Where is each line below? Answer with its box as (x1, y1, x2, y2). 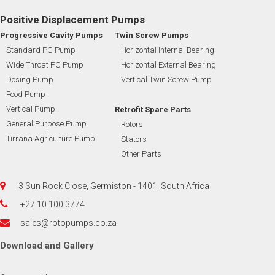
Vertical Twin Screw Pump (121, 75, 212, 85)
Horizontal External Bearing (121, 60, 216, 70)
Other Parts (121, 149, 161, 159)
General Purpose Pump (6, 119, 87, 129)
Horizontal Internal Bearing (121, 45, 214, 55)
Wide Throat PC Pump (6, 60, 83, 70)
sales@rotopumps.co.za (20, 218, 117, 228)
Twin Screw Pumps (115, 31, 188, 41)
